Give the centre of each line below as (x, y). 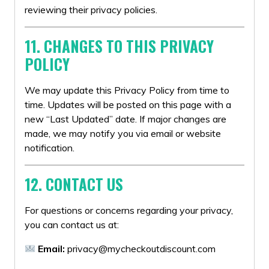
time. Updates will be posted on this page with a (128, 104)
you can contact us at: (72, 225)
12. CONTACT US (74, 184)
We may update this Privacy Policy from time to (127, 90)
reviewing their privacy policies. (91, 10)
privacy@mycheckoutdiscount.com (142, 249)
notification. (50, 148)
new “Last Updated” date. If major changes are (125, 119)
